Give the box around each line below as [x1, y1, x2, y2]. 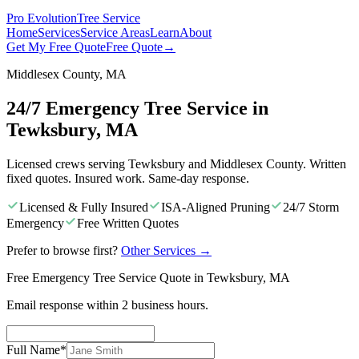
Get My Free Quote [6, 40, 106, 54]
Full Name [6, 342, 60, 357]
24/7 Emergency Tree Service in [6, 97, 268, 119]
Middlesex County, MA [6, 67, 127, 81]
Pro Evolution [6, 11, 77, 25]
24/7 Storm [283, 200, 339, 214]
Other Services [121, 243, 196, 257]
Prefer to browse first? [6, 243, 118, 257]
